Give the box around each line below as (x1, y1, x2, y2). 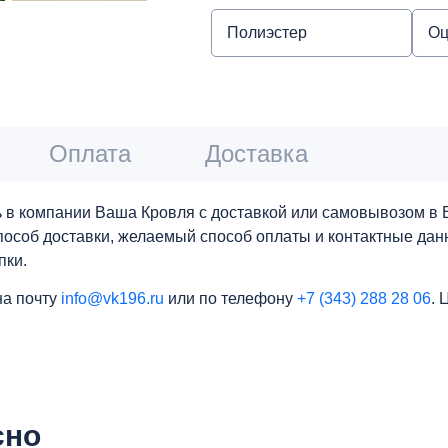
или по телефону (164, 289, 297, 307)
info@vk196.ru (61, 289, 164, 307)
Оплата (49, 139, 131, 167)
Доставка (205, 139, 308, 167)
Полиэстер (227, 23, 307, 41)
